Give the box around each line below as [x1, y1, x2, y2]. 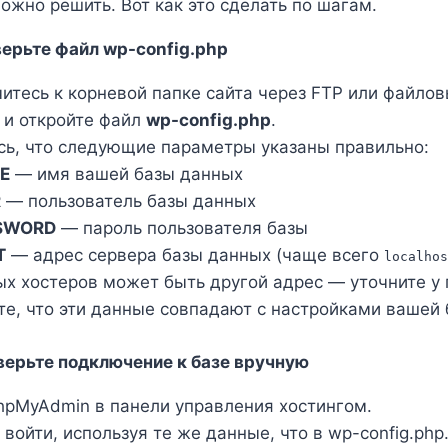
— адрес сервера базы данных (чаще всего [5, 245, 384, 265]
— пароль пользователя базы [55, 218, 308, 238]
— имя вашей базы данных [9, 164, 243, 184]
